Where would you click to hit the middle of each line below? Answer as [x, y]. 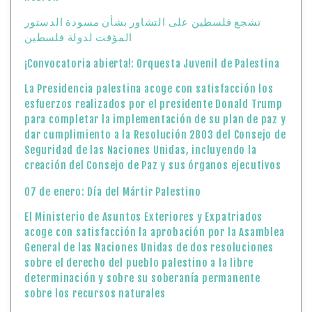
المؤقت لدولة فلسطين [79, 38]
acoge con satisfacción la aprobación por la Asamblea [155, 233]
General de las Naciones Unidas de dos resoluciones [149, 248]
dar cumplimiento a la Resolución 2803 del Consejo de [155, 135]
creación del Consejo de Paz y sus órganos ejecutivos [153, 166]
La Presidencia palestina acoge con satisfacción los [149, 89]
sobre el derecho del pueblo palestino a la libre [139, 263]
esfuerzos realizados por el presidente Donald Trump [154, 104]
